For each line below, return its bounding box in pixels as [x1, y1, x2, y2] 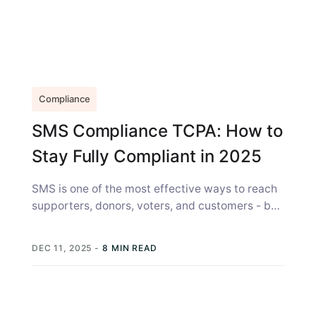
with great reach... [31, 216, 126, 229]
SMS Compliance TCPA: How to [31, 121, 283, 141]
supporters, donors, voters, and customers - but [31, 199, 281, 212]
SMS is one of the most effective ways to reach [31, 182, 277, 195]
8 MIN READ [102, 243, 157, 253]
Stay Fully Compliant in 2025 [31, 146, 262, 166]
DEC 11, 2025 [31, 243, 95, 253]
